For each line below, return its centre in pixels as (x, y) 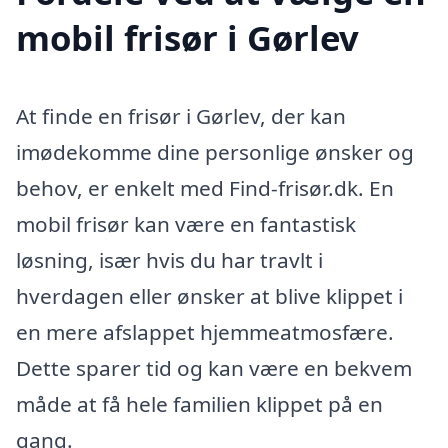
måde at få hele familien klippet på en (199, 404)
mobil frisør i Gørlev (187, 38)
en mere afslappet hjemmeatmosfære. (205, 332)
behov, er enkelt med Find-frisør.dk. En (205, 188)
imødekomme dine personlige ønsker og (215, 152)
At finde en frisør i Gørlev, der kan (181, 116)
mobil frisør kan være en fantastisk (186, 224)
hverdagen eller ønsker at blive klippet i (209, 296)
